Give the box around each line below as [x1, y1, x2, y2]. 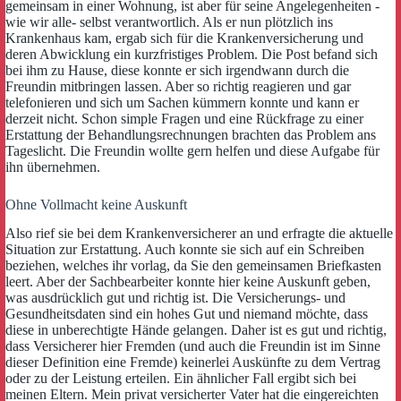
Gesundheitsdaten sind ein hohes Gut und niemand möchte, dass [5, 306, 368, 322]
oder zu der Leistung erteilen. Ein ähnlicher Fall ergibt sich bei [5, 371, 356, 387]
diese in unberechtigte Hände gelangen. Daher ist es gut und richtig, [5, 322, 387, 338]
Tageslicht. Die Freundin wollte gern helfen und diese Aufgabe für [5, 142, 380, 158]
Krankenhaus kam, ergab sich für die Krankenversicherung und [5, 30, 363, 46]
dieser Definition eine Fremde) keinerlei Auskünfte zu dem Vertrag [5, 354, 380, 371]
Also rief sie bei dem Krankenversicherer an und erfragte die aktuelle [5, 226, 393, 242]
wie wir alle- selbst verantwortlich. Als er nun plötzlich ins [5, 13, 333, 30]
